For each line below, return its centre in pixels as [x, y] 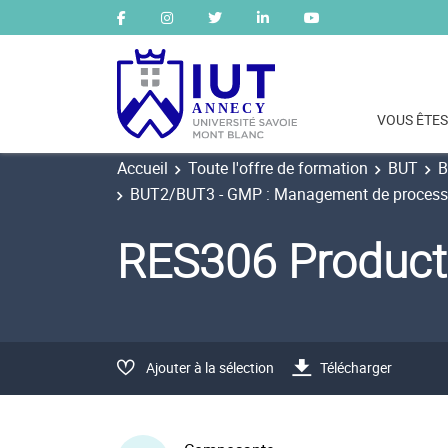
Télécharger [356, 367]
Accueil [142, 168]
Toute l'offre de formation [278, 168]
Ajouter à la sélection [210, 367]
